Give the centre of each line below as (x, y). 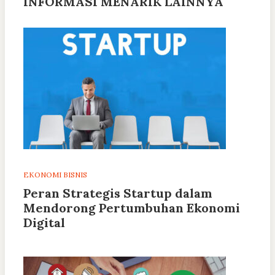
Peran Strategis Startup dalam (118, 193)
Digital (44, 223)
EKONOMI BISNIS (55, 175)
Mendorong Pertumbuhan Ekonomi (132, 208)
